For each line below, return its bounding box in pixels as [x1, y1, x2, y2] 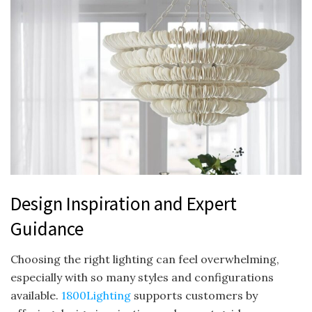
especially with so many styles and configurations [10, 270, 274, 285]
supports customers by [134, 288, 258, 303]
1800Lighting [61, 288, 134, 303]
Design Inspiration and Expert [10, 191, 237, 215]
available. [10, 288, 61, 303]
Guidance [10, 216, 84, 240]
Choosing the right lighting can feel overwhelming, [10, 252, 279, 267]
